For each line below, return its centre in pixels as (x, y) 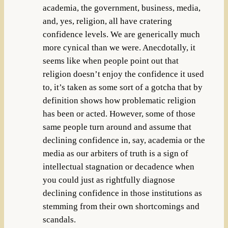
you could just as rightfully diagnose (109, 180)
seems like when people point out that (110, 61)
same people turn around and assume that (117, 127)
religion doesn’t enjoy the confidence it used (123, 74)
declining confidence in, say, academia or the (124, 140)
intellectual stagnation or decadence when (118, 166)
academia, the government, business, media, (121, 8)
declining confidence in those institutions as (122, 193)
